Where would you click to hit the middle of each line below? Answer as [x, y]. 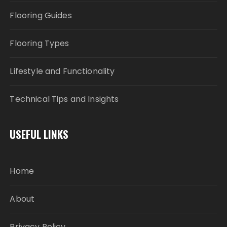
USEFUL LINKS [39, 134]
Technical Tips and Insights [64, 99]
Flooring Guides [41, 16]
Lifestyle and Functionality [62, 71]
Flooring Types [40, 44]
